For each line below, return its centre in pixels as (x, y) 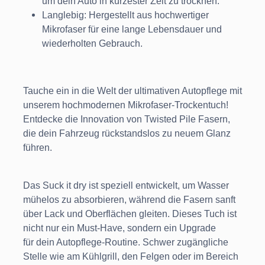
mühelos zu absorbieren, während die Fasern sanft (129, 200)
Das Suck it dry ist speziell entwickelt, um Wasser (126, 186)
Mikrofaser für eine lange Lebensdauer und (132, 30)
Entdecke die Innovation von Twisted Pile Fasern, (127, 119)
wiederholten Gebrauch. (92, 44)
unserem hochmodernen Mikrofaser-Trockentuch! (126, 105)
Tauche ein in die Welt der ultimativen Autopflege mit (132, 91)
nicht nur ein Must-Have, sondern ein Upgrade (119, 228)
